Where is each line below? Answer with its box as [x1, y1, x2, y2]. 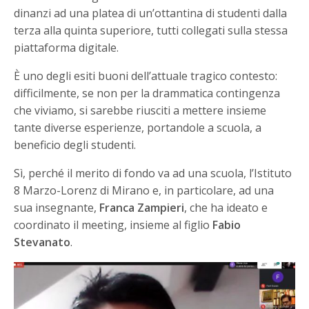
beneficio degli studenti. [14, 137, 137, 153]
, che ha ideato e [184, 200, 268, 216]
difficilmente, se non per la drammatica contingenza [14, 86, 281, 101]
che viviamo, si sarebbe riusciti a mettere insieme [14, 103, 267, 119]
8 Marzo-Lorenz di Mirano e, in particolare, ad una [14, 183, 275, 199]
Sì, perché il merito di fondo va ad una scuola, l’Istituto [14, 166, 292, 181]
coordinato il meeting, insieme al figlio [14, 217, 213, 233]
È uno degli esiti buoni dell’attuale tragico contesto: [14, 68, 278, 84]
